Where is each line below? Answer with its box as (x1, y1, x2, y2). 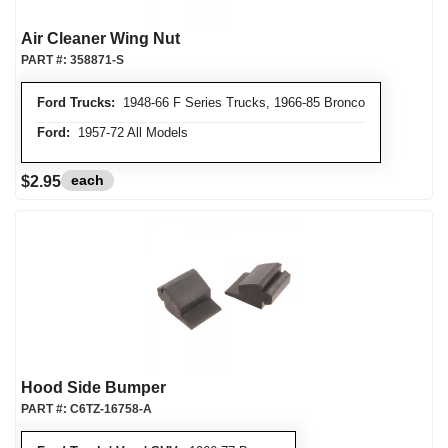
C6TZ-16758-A (70, 402, 152, 416)
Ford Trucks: (37, 95, 115, 110)
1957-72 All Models (70, 125, 188, 140)
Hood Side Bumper (21, 379, 166, 396)
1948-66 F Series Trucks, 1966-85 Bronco (115, 95, 365, 110)
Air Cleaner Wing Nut (21, 30, 180, 47)
